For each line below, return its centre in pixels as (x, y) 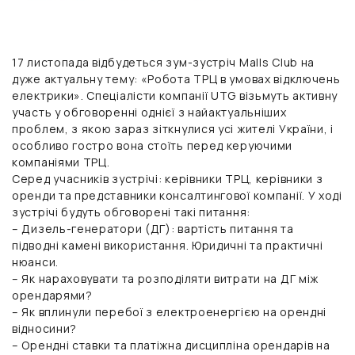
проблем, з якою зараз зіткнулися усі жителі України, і (173, 128)
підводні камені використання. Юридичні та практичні (168, 245)
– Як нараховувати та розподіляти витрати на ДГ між (165, 278)
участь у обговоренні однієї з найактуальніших (149, 112)
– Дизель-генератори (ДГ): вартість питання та (153, 228)
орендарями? (52, 295)
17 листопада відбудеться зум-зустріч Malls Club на (163, 62)
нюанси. (35, 261)
